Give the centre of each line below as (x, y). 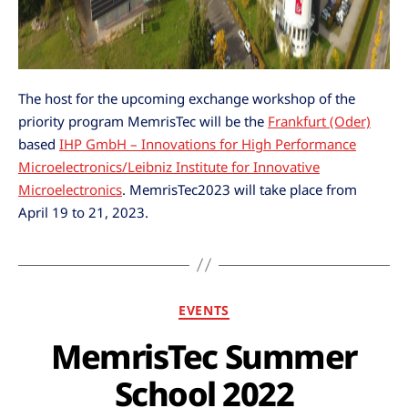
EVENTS (204, 310)
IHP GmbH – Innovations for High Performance (208, 143)
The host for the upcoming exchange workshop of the (187, 98)
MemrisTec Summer (204, 357)
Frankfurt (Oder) (319, 121)
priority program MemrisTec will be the (143, 121)
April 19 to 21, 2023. (83, 212)
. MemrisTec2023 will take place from (240, 189)
